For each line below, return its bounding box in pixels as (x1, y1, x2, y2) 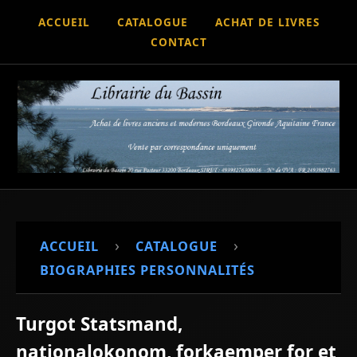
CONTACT (150, 34, 207, 49)
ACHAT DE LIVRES (214, 14, 320, 29)
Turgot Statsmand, (16, 311, 182, 336)
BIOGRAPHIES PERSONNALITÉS (40, 261, 255, 279)
